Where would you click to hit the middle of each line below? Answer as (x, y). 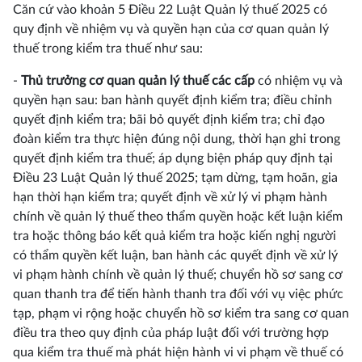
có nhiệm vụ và (299, 81)
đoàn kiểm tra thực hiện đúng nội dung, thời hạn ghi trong (177, 139)
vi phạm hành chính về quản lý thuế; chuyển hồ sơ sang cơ (178, 275)
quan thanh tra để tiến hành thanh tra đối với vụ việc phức (178, 294)
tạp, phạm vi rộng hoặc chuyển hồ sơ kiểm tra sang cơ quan (181, 314)
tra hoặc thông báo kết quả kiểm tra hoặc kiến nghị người (175, 236)
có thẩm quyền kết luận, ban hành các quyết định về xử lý (175, 255)
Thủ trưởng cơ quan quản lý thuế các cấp (138, 81)
